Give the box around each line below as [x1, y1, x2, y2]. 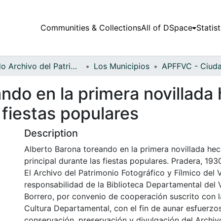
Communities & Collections [40, 23, 141, 33]
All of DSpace [141, 23, 192, 33]
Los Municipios [94, 61, 149, 71]
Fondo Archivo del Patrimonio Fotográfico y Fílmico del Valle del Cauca [71, 61, 77, 71]
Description [24, 127, 78, 139]
